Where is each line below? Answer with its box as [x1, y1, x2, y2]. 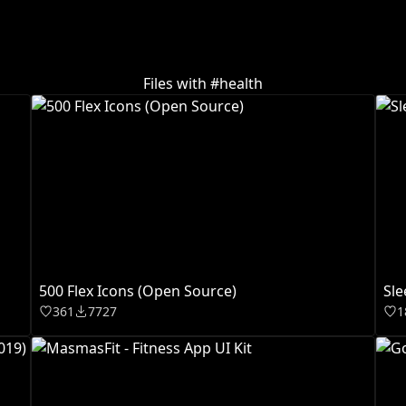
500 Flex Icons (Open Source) [39, 281, 237, 301]
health [219, 73, 263, 93]
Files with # [143, 73, 219, 93]
